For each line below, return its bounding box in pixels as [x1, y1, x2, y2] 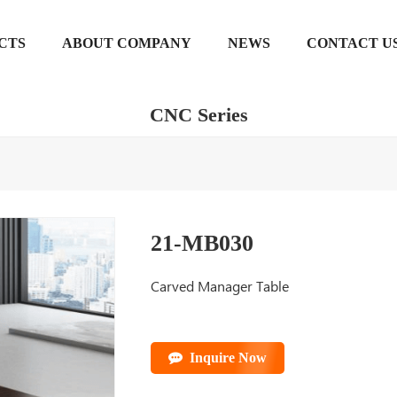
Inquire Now [189, 349, 267, 365]
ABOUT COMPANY [62, 35, 191, 51]
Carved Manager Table [150, 276, 289, 295]
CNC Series [149, 104, 248, 126]
